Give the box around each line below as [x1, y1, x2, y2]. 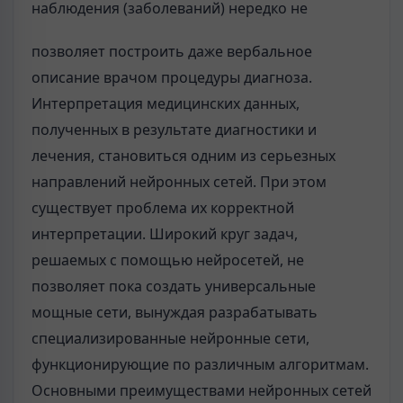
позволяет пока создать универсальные [31, 276, 316, 296]
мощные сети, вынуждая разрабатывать [31, 302, 318, 322]
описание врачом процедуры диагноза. [31, 67, 312, 87]
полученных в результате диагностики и [31, 120, 317, 139]
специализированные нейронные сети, [31, 328, 309, 348]
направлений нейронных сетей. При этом [31, 172, 327, 192]
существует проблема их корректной [31, 198, 294, 218]
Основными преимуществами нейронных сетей [31, 381, 372, 400]
